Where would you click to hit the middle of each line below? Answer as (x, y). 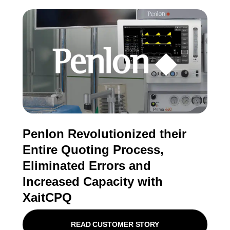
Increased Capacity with (93, 181)
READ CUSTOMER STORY (115, 224)
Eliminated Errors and (87, 165)
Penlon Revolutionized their (104, 133)
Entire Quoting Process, (93, 149)
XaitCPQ (47, 197)
